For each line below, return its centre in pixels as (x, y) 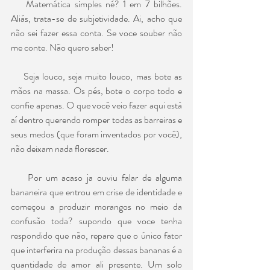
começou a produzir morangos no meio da (96, 206)
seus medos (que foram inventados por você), (96, 134)
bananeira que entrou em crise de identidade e (96, 192)
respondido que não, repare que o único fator (96, 235)
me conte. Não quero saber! (62, 47)
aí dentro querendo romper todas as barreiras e (96, 119)
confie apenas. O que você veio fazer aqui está (96, 105)
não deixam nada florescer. (60, 148)
